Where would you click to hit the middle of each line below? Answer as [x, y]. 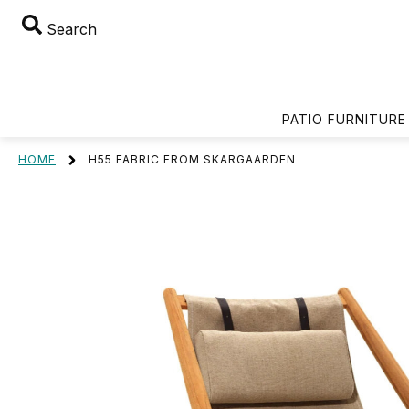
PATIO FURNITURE [344, 119]
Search [69, 29]
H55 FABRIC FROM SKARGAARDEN [192, 159]
